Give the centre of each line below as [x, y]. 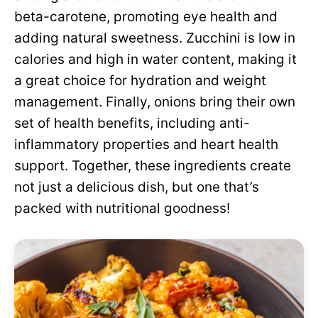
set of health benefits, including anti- [132, 123]
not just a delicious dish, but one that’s [137, 187]
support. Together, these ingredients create [153, 166]
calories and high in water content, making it [155, 59]
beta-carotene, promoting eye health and [146, 17]
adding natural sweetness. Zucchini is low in [155, 38]
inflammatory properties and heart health [146, 144]
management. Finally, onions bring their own [155, 102]
